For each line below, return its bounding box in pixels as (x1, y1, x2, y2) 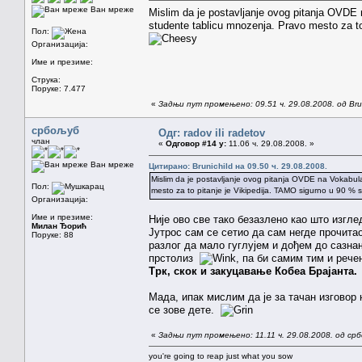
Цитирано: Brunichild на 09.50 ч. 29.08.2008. (149, 161, 327, 170)
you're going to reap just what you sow (149, 351, 293, 360)
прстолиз (149, 251, 200, 264)
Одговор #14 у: (166, 138, 226, 148)
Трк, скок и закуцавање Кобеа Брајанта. (149, 264, 357, 277)
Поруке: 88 (32, 229, 74, 239)
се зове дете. (149, 303, 221, 316)
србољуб (32, 124, 79, 137)
